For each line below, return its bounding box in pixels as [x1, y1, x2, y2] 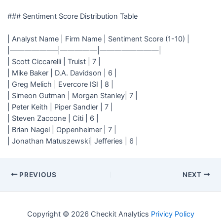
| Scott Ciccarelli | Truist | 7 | [7, 57, 101, 66]
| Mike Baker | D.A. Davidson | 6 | [7, 68, 117, 77]
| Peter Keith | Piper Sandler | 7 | [7, 102, 113, 111]
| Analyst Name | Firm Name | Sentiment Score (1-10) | [7, 34, 189, 43]
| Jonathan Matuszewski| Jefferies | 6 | [7, 136, 138, 146]
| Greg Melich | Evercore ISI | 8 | [7, 79, 113, 89]
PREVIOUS [17, 170, 57, 179]
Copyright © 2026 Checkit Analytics [27, 210, 151, 219]
